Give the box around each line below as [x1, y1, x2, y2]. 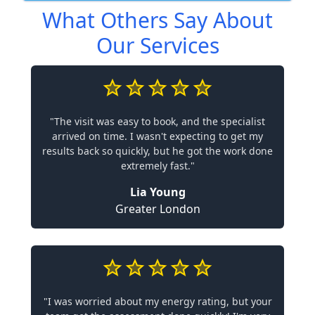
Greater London [115, 200, 200, 217]
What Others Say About [42, 5, 273, 34]
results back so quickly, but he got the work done [42, 143, 273, 157]
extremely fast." [120, 158, 195, 172]
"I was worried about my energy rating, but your [43, 294, 272, 308]
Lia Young [129, 184, 186, 200]
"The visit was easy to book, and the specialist [50, 114, 265, 128]
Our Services [96, 30, 219, 60]
